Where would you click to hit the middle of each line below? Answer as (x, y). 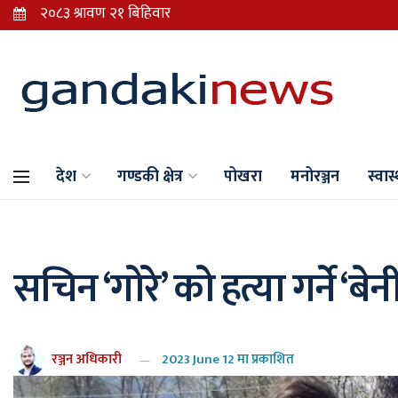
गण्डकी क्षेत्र (150, 177)
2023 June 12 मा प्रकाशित (228, 359)
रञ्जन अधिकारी (87, 359)
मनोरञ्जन (315, 177)
